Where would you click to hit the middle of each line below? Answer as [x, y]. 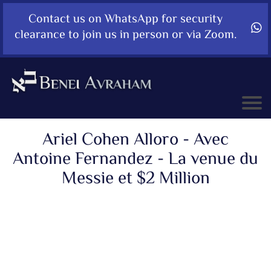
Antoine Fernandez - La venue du [135, 160]
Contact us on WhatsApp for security [126, 20]
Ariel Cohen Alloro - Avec [135, 141]
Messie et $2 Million [135, 179]
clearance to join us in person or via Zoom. [126, 35]
